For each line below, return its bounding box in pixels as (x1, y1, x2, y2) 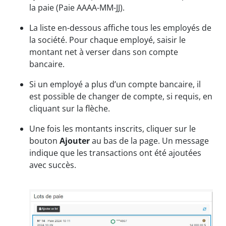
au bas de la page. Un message (90, 135, 209, 147)
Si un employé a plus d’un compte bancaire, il (29, 79, 201, 90)
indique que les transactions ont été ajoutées (29, 147, 201, 159)
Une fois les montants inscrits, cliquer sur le (29, 123, 196, 135)
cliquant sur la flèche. (29, 103, 110, 115)
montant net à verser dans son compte (29, 46, 178, 58)
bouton (29, 135, 60, 147)
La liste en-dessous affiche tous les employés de (29, 22, 211, 34)
